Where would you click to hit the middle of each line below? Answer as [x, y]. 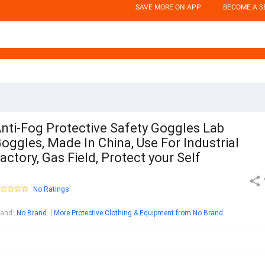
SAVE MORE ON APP [168, 7]
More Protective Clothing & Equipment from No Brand [138, 213]
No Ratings [51, 190]
